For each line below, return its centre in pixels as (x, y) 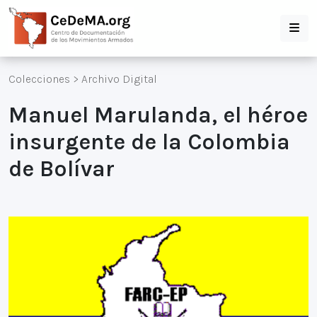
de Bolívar (62, 169)
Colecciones (39, 79)
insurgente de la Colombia (149, 142)
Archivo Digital (119, 79)
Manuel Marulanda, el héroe (158, 115)
